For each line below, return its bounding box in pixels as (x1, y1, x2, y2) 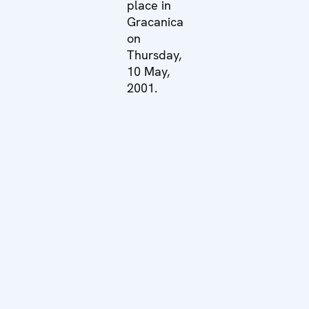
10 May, (127, 63, 170, 79)
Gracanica (127, 13, 183, 30)
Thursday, (127, 46, 181, 63)
